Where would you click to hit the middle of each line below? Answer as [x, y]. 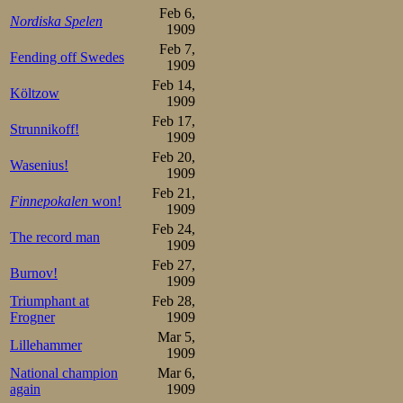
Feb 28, [174, 301]
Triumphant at [49, 301]
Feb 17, [174, 121]
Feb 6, [177, 13]
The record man [55, 237]
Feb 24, [174, 229]
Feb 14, [174, 85]
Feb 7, [177, 49]
